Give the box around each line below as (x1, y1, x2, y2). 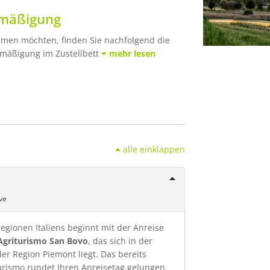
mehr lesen (109, 48, 155, 59)
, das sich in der (88, 235, 152, 246)
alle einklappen (122, 143, 185, 155)
